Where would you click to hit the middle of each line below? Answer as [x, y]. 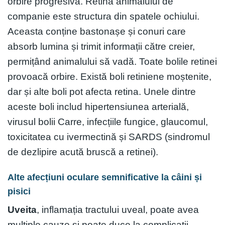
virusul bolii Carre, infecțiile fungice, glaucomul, [108, 122]
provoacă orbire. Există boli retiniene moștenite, [109, 76]
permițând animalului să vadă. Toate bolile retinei [112, 61]
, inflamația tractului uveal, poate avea [118, 209]
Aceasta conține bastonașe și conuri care [97, 31]
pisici [19, 191]
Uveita [22, 209]
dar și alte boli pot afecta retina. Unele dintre [102, 91]
